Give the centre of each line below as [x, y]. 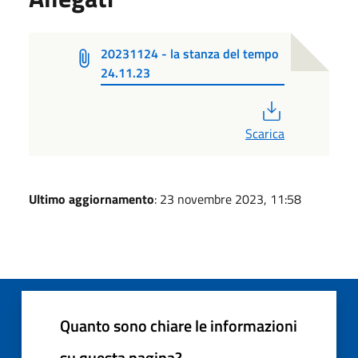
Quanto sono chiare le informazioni [179, 325]
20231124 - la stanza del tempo [189, 53]
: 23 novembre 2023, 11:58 [228, 199]
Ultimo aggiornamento [91, 199]
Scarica [265, 133]
